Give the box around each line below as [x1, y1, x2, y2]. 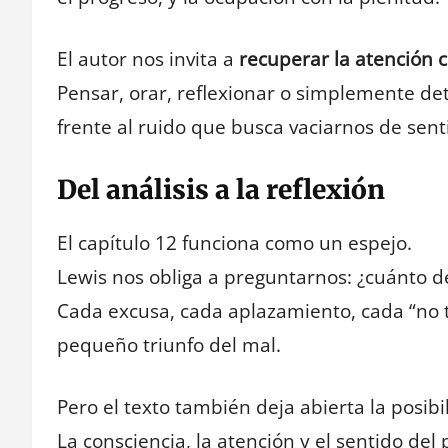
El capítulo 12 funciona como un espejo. [57, 229, 412, 256]
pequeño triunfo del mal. [57, 331, 281, 358]
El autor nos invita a [57, 46, 239, 73]
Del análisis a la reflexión [57, 172, 385, 206]
